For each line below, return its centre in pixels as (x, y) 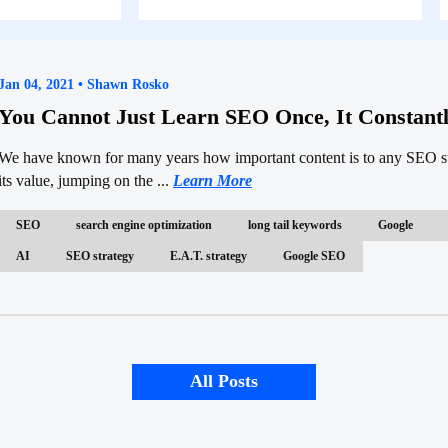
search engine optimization (144, 224)
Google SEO (314, 255)
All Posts (224, 381)
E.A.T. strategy (208, 255)
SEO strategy (100, 255)
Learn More (212, 180)
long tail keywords (295, 224)
